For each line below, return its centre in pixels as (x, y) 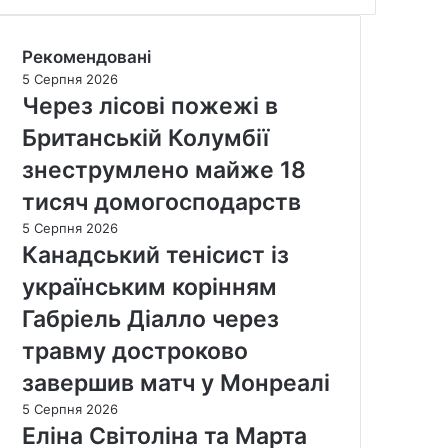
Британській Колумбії (145, 137)
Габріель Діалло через (150, 318)
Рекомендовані (86, 56)
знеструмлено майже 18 (164, 169)
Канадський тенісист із (155, 254)
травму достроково (135, 350)
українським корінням (149, 286)
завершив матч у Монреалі (176, 382)
